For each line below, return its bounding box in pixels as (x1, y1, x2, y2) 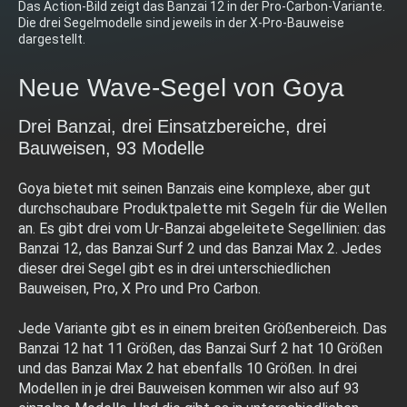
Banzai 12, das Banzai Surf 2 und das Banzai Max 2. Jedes (18, 239, 382, 257)
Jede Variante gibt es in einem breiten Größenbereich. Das (18, 319, 387, 337)
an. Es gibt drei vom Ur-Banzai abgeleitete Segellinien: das (18, 219, 386, 237)
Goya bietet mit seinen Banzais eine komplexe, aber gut (18, 179, 371, 197)
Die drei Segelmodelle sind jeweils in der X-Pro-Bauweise (18, 15, 344, 30)
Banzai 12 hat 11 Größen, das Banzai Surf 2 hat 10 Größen (18, 339, 382, 357)
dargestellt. (18, 31, 85, 46)
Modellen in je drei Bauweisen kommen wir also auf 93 (18, 379, 360, 397)
